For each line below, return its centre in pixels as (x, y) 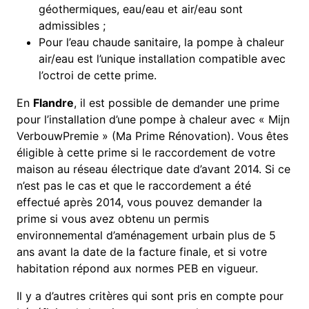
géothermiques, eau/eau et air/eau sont (141, 9)
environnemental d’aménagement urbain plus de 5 (147, 236)
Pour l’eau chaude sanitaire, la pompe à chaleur (162, 42)
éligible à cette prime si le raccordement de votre (146, 153)
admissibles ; (72, 26)
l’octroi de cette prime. (98, 76)
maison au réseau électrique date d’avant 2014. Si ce (154, 169)
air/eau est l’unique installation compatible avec (162, 59)
